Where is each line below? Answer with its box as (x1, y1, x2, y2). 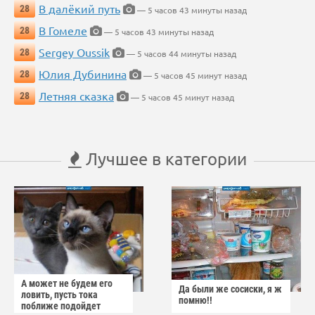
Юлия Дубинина (39, 67, 127, 82)
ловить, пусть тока (21, 289, 98, 301)
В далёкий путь (39, 1, 120, 16)
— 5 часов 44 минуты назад (124, 48, 236, 60)
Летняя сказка (39, 89, 114, 103)
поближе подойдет (21, 300, 101, 312)
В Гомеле (39, 23, 87, 38)
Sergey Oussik (39, 45, 110, 60)
